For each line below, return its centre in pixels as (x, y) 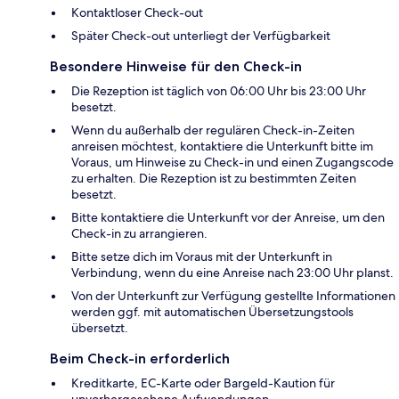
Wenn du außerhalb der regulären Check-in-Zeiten (213, 130)
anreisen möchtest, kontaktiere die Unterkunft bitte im (222, 147)
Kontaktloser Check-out (137, 13)
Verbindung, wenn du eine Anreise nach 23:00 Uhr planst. (232, 273)
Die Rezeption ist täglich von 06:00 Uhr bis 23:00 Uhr (219, 91)
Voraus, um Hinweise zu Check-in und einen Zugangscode (232, 163)
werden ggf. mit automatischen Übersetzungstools (212, 312)
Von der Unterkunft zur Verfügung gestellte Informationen (233, 296)
